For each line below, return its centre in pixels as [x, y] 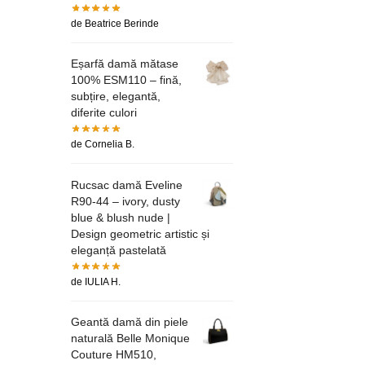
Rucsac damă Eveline [127, 185]
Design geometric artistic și [140, 233]
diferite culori [104, 112]
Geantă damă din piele [130, 322]
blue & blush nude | [121, 217]
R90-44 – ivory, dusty [125, 201]
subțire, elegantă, [116, 96]
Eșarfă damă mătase [125, 63]
